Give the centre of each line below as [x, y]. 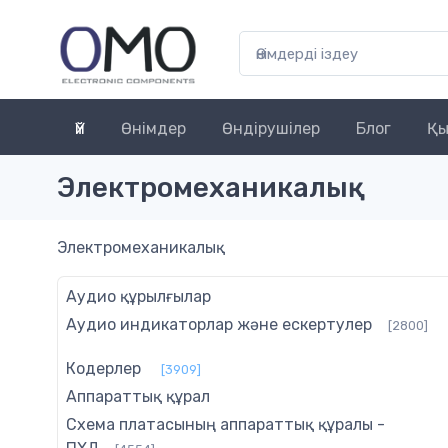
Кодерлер [103, 369]
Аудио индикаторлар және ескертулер [219, 325]
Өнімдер [153, 129]
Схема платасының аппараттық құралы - [225, 425]
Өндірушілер [271, 129]
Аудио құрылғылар [138, 297]
